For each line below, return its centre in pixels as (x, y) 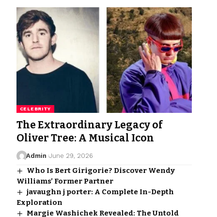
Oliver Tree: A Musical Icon (85, 138)
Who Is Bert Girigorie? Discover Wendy (101, 170)
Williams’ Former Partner (65, 181)
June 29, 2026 (71, 155)
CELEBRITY (35, 108)
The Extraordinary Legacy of (89, 125)
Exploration (39, 202)
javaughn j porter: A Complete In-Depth (100, 192)
